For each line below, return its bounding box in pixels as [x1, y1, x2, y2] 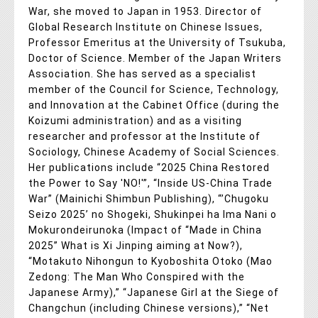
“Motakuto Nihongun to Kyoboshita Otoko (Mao [28, 256, 273, 268]
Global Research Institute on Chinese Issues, [28, 21, 263, 33]
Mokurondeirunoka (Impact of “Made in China [28, 224, 262, 236]
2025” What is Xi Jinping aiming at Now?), [28, 240, 243, 252]
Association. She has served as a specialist [28, 68, 256, 80]
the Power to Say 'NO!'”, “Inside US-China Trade [28, 177, 273, 190]
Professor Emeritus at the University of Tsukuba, [28, 37, 286, 49]
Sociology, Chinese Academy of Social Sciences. [28, 146, 280, 158]
